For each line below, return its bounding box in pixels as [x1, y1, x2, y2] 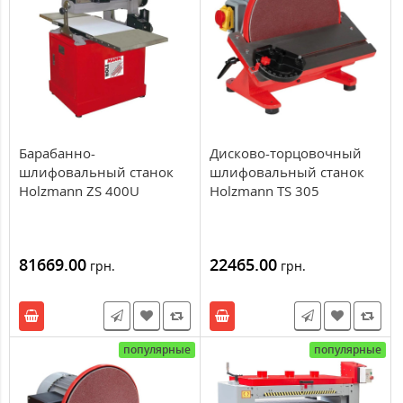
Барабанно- [19, 143, 95, 162]
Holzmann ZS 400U [19, 181, 139, 200]
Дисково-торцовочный [210, 143, 362, 162]
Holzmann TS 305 [210, 181, 319, 200]
